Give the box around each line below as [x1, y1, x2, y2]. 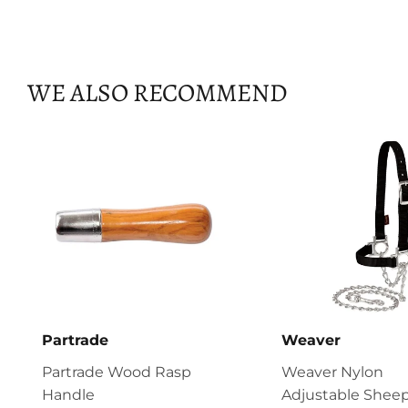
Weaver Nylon [280, 362, 383, 381]
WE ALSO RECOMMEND [27, 76, 287, 110]
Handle [42, 385, 95, 403]
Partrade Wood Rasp [42, 362, 191, 381]
